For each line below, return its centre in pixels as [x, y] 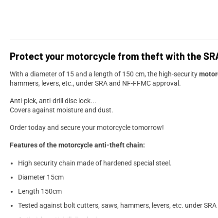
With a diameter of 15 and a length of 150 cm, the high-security [104, 74]
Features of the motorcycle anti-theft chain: [77, 145]
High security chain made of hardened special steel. [95, 163]
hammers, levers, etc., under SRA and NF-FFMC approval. [95, 83]
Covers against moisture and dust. [62, 110]
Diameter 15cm [41, 177]
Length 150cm [40, 191]
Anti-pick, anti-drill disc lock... [53, 100]
